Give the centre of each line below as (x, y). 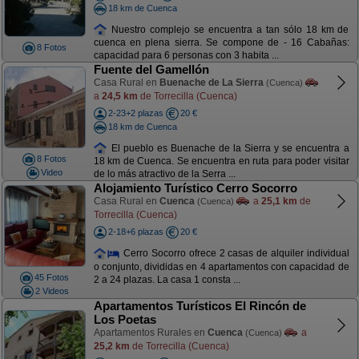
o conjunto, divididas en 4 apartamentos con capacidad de (221, 266)
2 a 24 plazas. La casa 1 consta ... (167, 279)
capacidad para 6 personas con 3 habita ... (186, 56)
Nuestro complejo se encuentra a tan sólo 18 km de (228, 29)
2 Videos (52, 290)
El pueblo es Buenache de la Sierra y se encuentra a (228, 148)
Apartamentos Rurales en (150, 333)
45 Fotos (52, 277)
